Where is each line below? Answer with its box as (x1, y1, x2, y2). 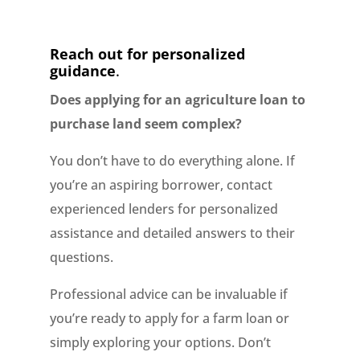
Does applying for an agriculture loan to (50, 91, 306, 108)
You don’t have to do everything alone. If (50, 152, 296, 170)
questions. (50, 248, 114, 266)
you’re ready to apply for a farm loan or (50, 309, 290, 327)
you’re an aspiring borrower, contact (50, 176, 273, 194)
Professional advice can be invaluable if (50, 285, 288, 303)
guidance (50, 61, 117, 80)
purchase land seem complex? (50, 115, 243, 133)
